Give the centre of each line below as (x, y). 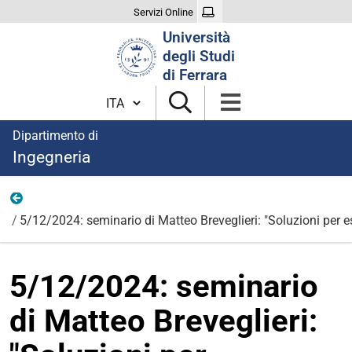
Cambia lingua (142, 97)
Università (196, 37)
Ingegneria (51, 157)
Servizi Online (164, 12)
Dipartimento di (55, 136)
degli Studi (199, 56)
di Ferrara (195, 75)
